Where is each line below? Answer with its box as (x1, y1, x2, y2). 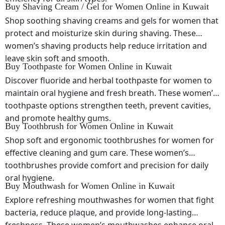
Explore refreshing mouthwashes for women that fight (5, 194, 214, 205)
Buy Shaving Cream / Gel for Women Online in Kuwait (5, 2, 209, 12)
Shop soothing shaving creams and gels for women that (5, 15, 218, 26)
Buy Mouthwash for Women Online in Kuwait (5, 181, 175, 191)
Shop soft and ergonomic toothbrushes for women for (5, 135, 214, 146)
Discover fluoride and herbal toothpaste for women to (5, 75, 212, 86)
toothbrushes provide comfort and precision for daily (5, 160, 208, 171)
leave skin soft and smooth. (5, 53, 109, 64)
